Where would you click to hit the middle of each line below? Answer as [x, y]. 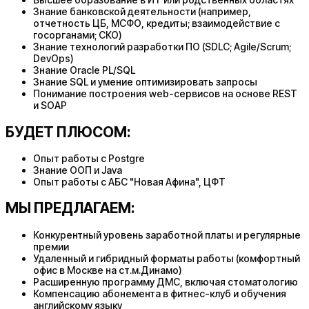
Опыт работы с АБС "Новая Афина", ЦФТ [129, 182]
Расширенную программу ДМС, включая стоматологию [166, 281]
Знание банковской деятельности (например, [142, 12]
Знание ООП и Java [78, 170]
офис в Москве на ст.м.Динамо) [108, 270]
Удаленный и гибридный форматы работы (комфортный [167, 258]
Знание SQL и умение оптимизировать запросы [145, 82]
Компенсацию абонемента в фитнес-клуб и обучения [160, 293]
